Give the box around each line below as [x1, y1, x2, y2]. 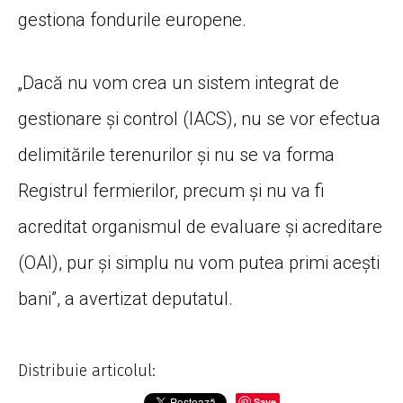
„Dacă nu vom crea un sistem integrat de [18, 71, 339, 94]
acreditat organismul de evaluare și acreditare [18, 215, 382, 237]
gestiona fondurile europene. [18, 8, 246, 31]
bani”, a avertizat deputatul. [18, 287, 233, 309]
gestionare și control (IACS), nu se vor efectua [18, 107, 381, 130]
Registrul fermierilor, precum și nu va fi [18, 179, 325, 201]
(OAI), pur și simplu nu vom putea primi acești [18, 251, 380, 273]
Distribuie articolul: [18, 360, 156, 381]
